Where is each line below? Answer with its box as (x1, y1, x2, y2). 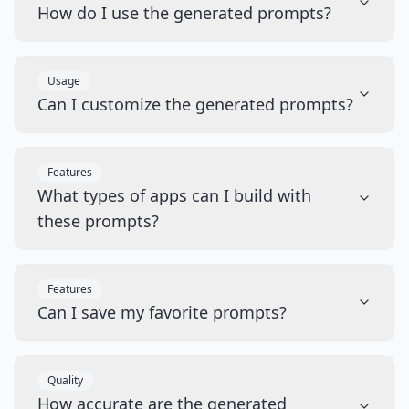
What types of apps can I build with (37, 184, 311, 206)
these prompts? (37, 210, 159, 232)
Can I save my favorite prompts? (37, 301, 287, 323)
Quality (47, 372, 83, 388)
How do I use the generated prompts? (37, 2, 331, 24)
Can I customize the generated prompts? (37, 93, 353, 115)
